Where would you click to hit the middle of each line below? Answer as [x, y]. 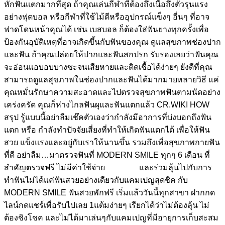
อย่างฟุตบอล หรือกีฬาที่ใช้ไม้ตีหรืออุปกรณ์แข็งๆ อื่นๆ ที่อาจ [107, 17]
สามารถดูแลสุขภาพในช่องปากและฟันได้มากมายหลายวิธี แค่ [111, 79]
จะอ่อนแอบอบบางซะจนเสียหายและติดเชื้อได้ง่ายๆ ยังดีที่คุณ [108, 67]
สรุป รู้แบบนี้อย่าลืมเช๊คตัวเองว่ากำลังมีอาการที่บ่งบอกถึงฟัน [108, 117]
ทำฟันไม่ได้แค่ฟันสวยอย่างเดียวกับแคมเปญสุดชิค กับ [96, 180]
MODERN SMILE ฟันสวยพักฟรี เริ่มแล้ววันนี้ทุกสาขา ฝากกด [109, 192]
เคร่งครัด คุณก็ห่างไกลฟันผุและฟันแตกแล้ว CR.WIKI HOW [107, 104]
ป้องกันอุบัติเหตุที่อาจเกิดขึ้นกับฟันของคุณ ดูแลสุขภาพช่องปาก [113, 42]
